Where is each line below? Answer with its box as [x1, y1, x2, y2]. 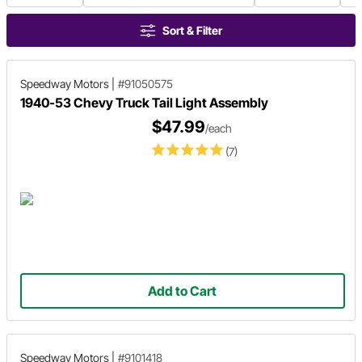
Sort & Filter [162, 23, 222, 37]
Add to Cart [148, 282, 217, 299]
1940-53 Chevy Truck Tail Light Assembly [20, 95, 268, 111]
